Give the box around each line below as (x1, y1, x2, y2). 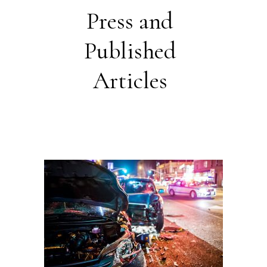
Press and (86, 7, 173, 36)
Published (83, 36, 176, 66)
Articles (92, 66, 167, 95)
